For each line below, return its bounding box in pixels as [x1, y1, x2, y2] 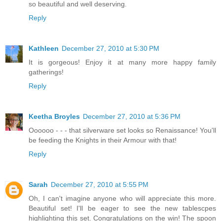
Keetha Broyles [29, 112, 80, 120]
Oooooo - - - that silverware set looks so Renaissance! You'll [29, 126, 216, 134]
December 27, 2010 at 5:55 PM [51, 180, 148, 188]
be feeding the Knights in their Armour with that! [29, 136, 177, 144]
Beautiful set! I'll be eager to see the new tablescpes [29, 204, 216, 212]
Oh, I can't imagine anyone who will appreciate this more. [29, 194, 216, 202]
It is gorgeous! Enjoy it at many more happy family [29, 58, 216, 66]
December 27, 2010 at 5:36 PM [83, 112, 181, 120]
